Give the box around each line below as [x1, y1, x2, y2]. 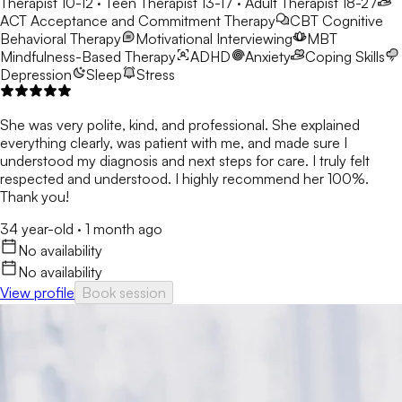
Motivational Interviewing [135, 30, 293, 48]
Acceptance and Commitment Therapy [31, 12, 275, 31]
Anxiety [245, 48, 291, 66]
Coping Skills [305, 48, 385, 66]
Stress [136, 66, 175, 84]
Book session [82, 284, 166, 302]
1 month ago [85, 220, 162, 239]
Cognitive [322, 12, 383, 31]
